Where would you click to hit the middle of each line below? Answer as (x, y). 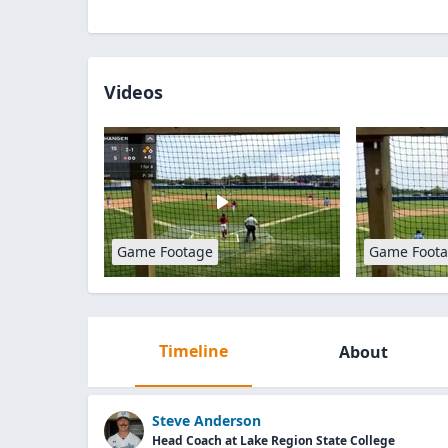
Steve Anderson (206, 420)
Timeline (193, 351)
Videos (133, 92)
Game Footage (165, 251)
